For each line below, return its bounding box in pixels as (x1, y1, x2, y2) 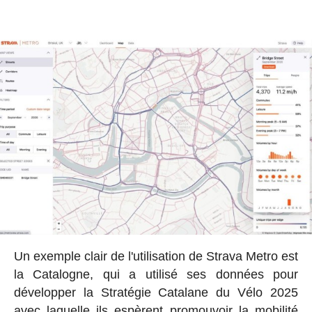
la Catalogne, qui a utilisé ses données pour (13, 267, 299, 282)
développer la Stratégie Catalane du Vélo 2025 (13, 286, 299, 300)
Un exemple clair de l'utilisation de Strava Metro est (13, 249, 299, 264)
